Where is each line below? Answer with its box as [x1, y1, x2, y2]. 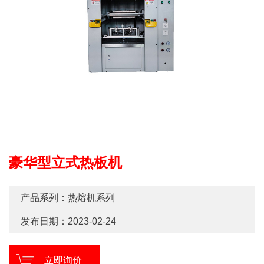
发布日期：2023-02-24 [21, 216, 116, 227]
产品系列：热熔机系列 [21, 193, 115, 203]
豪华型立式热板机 [9, 154, 122, 171]
